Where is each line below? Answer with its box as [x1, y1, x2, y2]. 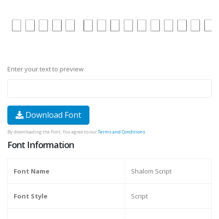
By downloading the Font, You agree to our [7, 129, 98, 135]
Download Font [23, 109, 81, 121]
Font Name [14, 167, 49, 176]
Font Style [14, 192, 47, 201]
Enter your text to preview [7, 65, 84, 74]
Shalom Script [131, 167, 172, 176]
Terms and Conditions [98, 129, 145, 135]
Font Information [7, 139, 74, 151]
